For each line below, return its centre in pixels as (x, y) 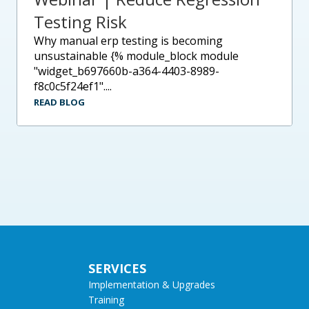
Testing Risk (80, 21)
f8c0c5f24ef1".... (72, 86)
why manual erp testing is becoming (39, 40)
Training (106, 299)
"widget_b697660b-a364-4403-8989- (126, 71)
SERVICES (117, 268)
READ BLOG (59, 102)
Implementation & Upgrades (152, 284)
